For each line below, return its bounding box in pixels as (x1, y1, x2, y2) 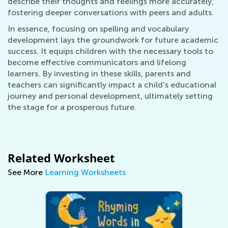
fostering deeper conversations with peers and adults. (8, 8, 214, 18)
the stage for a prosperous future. (8, 102, 136, 112)
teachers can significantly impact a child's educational (8, 80, 216, 90)
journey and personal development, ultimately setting (8, 91, 213, 101)
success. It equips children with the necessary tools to (8, 46, 213, 56)
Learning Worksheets (45, 167, 126, 178)
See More (8, 167, 45, 178)
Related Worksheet (8, 150, 115, 166)
